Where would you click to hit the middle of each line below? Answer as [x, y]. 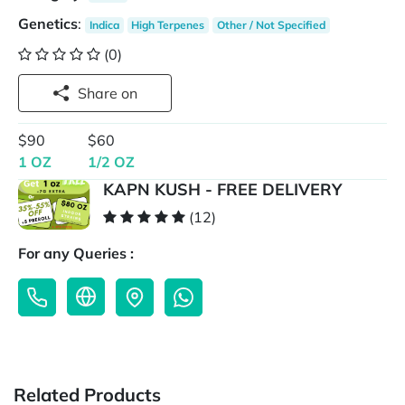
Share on [129, 93]
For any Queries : [76, 254]
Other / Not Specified [271, 25]
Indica [104, 25]
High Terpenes [168, 25]
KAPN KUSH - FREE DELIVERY [222, 190]
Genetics [48, 24]
